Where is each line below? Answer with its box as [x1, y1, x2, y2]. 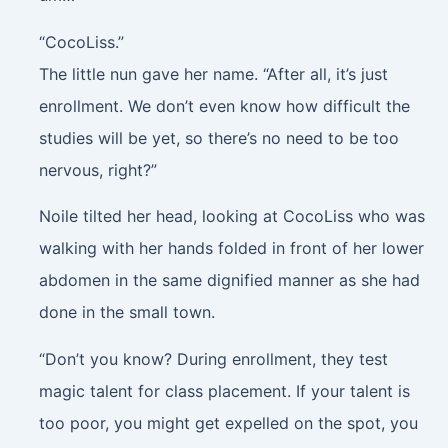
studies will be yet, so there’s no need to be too [38, 127, 399, 148]
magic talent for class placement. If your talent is [38, 380, 410, 401]
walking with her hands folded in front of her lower [38, 238, 424, 259]
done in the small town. [38, 302, 215, 323]
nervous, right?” [38, 159, 157, 180]
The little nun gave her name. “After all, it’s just [38, 63, 388, 84]
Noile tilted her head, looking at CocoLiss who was [38, 206, 425, 227]
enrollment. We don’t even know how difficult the [38, 95, 410, 116]
